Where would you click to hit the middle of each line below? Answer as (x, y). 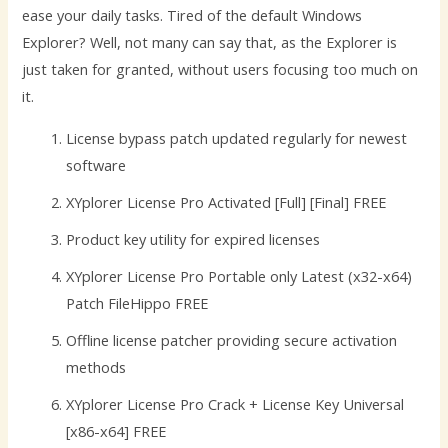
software (96, 164)
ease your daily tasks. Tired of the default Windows (192, 15)
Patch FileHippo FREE (137, 302)
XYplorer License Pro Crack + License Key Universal (235, 403)
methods (96, 366)
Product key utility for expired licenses (193, 238)
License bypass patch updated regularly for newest (237, 137)
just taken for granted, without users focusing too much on (220, 69)
